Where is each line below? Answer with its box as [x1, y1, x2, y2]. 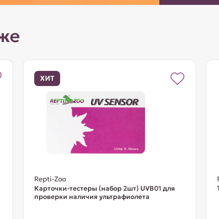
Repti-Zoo [34, 175, 66, 183]
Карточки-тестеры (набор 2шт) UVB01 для [34, 184, 175, 193]
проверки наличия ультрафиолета [34, 193, 150, 201]
